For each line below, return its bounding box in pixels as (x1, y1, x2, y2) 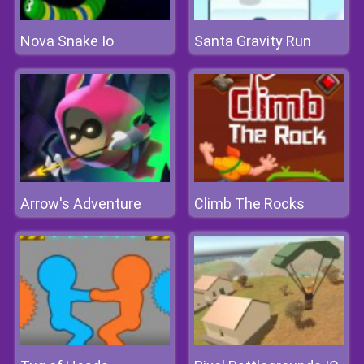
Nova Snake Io (20, 32, 114, 50)
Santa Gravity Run (194, 32, 311, 50)
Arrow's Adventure (20, 195, 141, 212)
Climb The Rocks (194, 195, 305, 212)
